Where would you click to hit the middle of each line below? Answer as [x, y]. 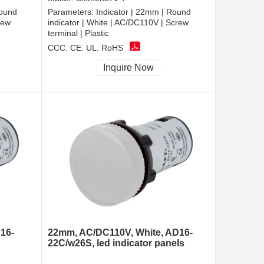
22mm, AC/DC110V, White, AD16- [120, 233]
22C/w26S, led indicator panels [116, 243]
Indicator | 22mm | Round [143, 12]
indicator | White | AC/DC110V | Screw [118, 23]
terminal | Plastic [78, 33]
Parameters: [72, 12]
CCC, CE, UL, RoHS [85, 47]
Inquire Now [128, 68]
